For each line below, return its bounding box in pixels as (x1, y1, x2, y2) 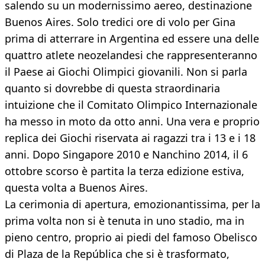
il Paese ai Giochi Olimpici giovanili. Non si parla (5, 64, 247, 79)
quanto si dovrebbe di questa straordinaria (5, 81, 220, 96)
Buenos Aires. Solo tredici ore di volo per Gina (5, 15, 235, 30)
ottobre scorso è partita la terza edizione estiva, (5, 164, 244, 179)
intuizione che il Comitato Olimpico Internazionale (5, 98, 257, 112)
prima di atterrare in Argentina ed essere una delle (5, 31, 259, 46)
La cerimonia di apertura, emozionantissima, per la (5, 197, 260, 212)
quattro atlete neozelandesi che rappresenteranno (5, 48, 257, 63)
